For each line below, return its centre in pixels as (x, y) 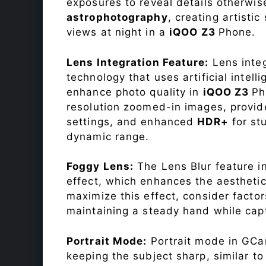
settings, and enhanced (132, 121)
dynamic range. (108, 136)
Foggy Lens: (100, 167)
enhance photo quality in (135, 92)
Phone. (237, 32)
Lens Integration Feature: (138, 62)
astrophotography (117, 18)
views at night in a (118, 32)
